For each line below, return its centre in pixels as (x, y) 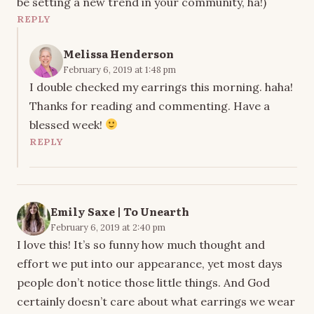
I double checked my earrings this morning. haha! (161, 87)
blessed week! (67, 124)
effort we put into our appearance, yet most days (150, 263)
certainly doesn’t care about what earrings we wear (156, 301)
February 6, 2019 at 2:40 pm (108, 227)
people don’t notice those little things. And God (143, 282)
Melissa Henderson (118, 53)
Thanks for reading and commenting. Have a (150, 105)
